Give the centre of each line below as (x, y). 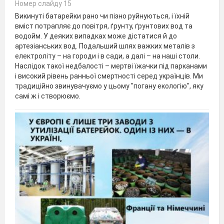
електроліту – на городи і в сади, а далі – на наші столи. (107, 56)
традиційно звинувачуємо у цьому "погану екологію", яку (109, 86)
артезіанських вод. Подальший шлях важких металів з (105, 46)
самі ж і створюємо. (48, 96)
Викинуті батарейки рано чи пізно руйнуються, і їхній (102, 16)
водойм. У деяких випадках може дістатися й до (96, 36)
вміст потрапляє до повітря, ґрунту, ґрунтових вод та (104, 26)
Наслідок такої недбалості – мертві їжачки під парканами (111, 66)
